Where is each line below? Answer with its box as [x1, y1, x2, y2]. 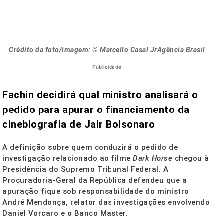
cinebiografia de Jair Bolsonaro [2, 118, 155, 131]
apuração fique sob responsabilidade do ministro [2, 187, 189, 196]
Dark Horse [133, 154, 172, 163]
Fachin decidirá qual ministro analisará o [2, 89, 198, 101]
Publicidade [92, 64, 122, 70]
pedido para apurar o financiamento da [2, 104, 190, 116]
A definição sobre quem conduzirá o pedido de [2, 143, 178, 152]
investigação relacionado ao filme [2, 154, 133, 163]
